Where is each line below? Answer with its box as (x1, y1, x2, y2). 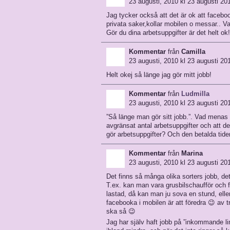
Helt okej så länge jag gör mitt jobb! (106, 71, 212, 79)
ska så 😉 (106, 207, 136, 215)
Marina (181, 149, 203, 157)
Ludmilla (181, 90, 209, 98)
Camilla (181, 48, 205, 55)
